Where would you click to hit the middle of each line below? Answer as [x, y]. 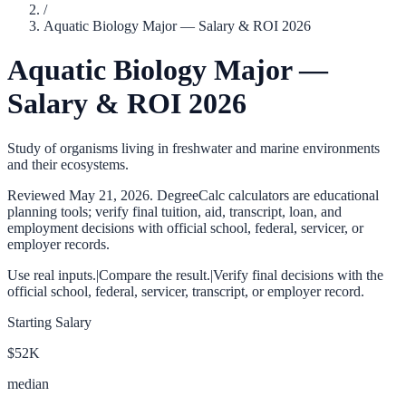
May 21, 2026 [109, 195]
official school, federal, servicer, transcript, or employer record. [186, 291]
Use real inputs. [52, 275]
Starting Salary [49, 322]
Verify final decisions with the [298, 275]
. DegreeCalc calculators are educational [264, 195]
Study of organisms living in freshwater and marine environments [193, 148]
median [28, 383]
